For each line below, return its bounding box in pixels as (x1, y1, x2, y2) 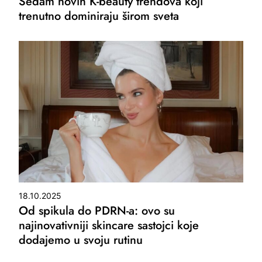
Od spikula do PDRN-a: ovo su (19, 202, 175, 220)
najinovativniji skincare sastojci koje (19, 217, 199, 235)
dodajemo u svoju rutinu (19, 232, 143, 249)
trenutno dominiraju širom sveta (19, 7, 180, 25)
